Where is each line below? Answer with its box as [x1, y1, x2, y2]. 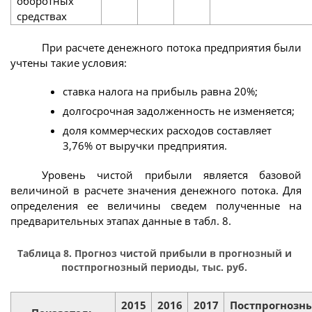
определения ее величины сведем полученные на [10, 198, 302, 212]
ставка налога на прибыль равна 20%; [63, 84, 258, 99]
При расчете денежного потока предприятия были [42, 40, 302, 54]
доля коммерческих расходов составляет [63, 123, 272, 138]
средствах [16, 8, 67, 23]
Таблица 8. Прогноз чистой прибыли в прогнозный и [17, 247, 292, 260]
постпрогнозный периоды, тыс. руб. [61, 261, 247, 274]
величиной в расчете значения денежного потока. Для [10, 182, 302, 197]
